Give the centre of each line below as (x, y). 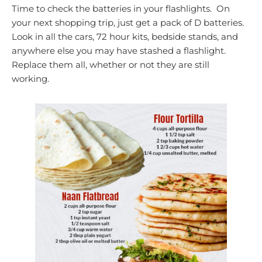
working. (33, 78)
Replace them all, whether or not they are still (111, 64)
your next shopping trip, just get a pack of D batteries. (129, 22)
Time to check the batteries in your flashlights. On (121, 8)
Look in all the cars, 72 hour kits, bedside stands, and (125, 36)
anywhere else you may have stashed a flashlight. (120, 50)
